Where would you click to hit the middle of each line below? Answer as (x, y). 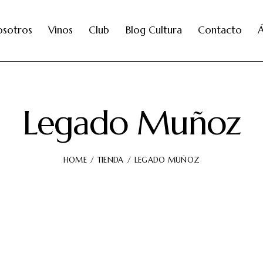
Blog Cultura (154, 30)
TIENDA (110, 160)
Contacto (220, 30)
